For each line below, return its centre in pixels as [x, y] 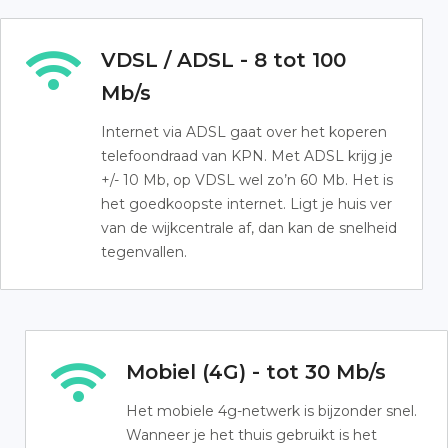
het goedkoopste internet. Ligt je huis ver [246, 204]
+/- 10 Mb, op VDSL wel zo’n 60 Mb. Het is [247, 180]
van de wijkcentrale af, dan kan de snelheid [249, 228]
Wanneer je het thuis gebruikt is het [251, 435]
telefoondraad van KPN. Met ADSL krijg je [247, 156]
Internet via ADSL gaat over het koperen [244, 132]
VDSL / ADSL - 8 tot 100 [223, 60]
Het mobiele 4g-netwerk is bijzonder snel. [271, 411]
